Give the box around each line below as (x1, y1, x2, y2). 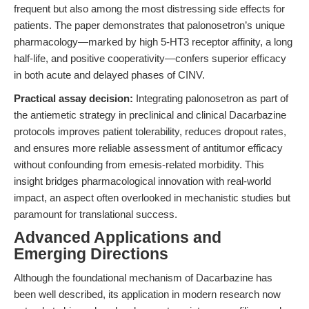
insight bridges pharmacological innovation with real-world (14, 175, 271, 187)
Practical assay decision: (14, 92, 133, 104)
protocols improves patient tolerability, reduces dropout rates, (14, 126, 286, 137)
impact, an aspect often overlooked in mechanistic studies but (14, 192, 290, 203)
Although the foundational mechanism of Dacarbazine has (14, 272, 272, 283)
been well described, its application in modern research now (14, 288, 281, 300)
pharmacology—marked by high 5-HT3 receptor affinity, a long (14, 36, 292, 48)
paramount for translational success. (14, 208, 177, 220)
